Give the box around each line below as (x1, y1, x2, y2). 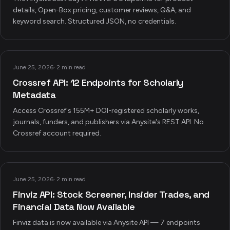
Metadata (13, 89, 56, 101)
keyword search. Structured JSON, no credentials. (13, 17, 176, 26)
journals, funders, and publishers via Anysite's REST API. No (13, 118, 204, 126)
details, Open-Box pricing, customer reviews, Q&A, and (13, 6, 191, 14)
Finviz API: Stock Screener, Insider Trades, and (13, 188, 209, 200)
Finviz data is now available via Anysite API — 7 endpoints (13, 218, 200, 227)
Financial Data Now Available (13, 201, 135, 213)
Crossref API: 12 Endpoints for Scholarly (13, 76, 183, 88)
